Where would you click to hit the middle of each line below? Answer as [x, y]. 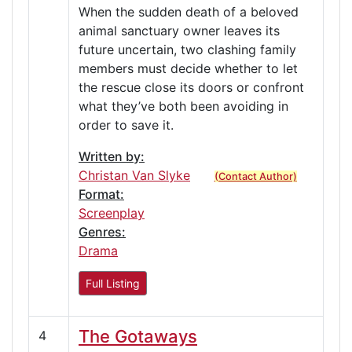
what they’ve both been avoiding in [183, 106]
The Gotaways [138, 336]
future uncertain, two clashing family [187, 49]
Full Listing [113, 283]
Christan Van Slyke [134, 175]
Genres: [102, 231]
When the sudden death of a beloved [189, 11]
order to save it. [126, 125]
